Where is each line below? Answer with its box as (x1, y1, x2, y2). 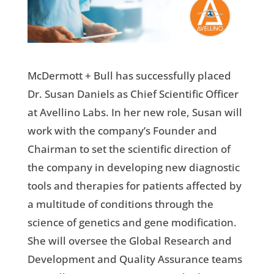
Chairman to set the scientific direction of (27, 141, 231, 156)
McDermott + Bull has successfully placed (27, 68, 231, 83)
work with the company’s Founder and (27, 123, 217, 138)
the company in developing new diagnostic (27, 160, 240, 174)
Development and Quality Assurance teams (27, 251, 242, 266)
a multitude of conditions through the (27, 196, 213, 211)
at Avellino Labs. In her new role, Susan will (27, 105, 242, 119)
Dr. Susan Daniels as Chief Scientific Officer (27, 86, 239, 101)
